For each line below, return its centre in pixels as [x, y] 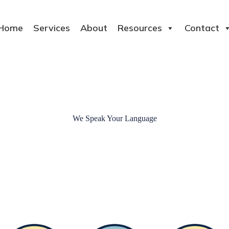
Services [52, 28]
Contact [202, 28]
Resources [140, 28]
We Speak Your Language [114, 118]
